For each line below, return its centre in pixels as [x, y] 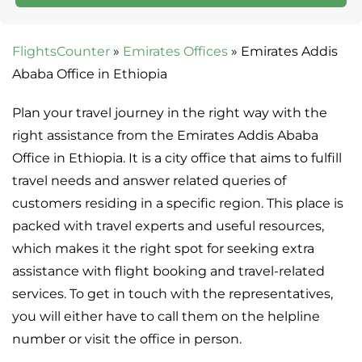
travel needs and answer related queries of [149, 181]
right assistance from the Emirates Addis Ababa [165, 136]
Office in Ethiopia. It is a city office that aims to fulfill [177, 158]
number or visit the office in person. [127, 339]
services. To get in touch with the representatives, [173, 294]
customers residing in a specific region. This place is [178, 204]
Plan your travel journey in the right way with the [170, 113]
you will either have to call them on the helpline [166, 317]
